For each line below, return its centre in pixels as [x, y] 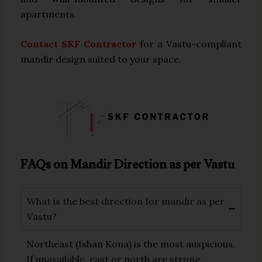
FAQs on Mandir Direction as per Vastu [128, 166]
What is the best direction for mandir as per [126, 201]
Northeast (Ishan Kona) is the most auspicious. [131, 244]
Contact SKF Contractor [79, 44]
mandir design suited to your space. [101, 59]
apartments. [49, 14]
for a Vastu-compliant [189, 44]
